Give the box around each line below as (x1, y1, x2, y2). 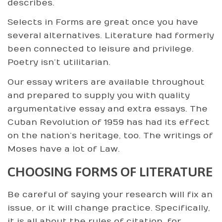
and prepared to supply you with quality (7, 90, 190, 101)
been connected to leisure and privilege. (7, 44, 194, 54)
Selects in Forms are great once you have (7, 17, 198, 27)
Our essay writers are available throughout (7, 77, 205, 87)
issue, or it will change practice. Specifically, (7, 203, 210, 213)
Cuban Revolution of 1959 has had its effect (7, 117, 210, 127)
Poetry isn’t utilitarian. (7, 57, 111, 67)
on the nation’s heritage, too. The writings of (7, 130, 213, 141)
